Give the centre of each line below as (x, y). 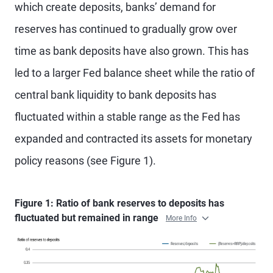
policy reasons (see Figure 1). (85, 161)
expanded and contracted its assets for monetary (133, 139)
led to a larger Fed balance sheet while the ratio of (135, 73)
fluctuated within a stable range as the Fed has (127, 117)
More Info (181, 218)
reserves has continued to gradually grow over (126, 29)
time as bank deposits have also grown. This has (132, 51)
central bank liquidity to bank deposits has (115, 95)
